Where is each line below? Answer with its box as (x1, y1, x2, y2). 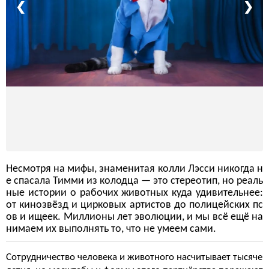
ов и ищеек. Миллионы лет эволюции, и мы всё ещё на (6, 211, 263, 223)
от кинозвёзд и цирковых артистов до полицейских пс (6, 199, 263, 211)
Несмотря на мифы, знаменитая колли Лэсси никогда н (6, 163, 263, 175)
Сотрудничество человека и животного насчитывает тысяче (6, 252, 262, 262)
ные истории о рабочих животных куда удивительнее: (6, 187, 263, 199)
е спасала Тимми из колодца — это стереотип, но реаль (6, 175, 263, 187)
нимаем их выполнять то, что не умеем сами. (6, 223, 216, 235)
